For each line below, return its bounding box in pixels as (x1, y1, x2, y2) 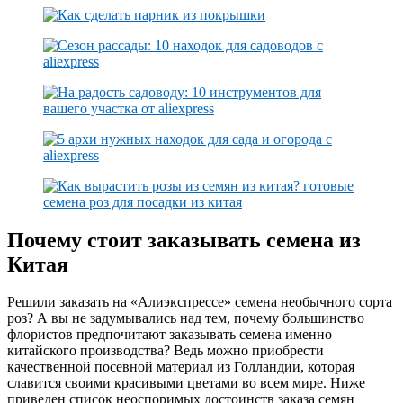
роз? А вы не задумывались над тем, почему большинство (7, 310, 364, 327)
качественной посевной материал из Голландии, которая (7, 359, 354, 375)
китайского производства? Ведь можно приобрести (7, 343, 324, 359)
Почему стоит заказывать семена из (7, 228, 361, 252)
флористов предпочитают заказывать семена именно (7, 327, 332, 343)
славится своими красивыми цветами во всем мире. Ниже (7, 375, 365, 391)
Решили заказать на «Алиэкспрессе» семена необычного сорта (7, 294, 392, 310)
